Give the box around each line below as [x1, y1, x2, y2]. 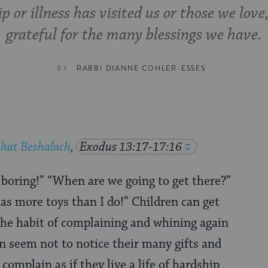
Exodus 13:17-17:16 [80, 139, 182, 156]
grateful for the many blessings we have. [6, 25, 262, 45]
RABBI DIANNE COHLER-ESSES [76, 63, 206, 74]
